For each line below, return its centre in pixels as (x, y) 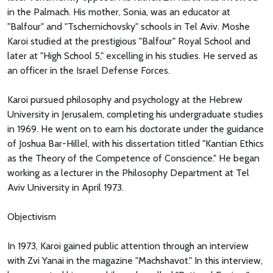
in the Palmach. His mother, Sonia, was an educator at (119, 12)
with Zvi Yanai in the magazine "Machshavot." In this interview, (135, 260)
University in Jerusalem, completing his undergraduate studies (135, 114)
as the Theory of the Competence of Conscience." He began (133, 158)
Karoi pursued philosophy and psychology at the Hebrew (125, 99)
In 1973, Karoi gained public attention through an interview (128, 246)
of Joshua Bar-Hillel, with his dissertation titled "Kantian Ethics (136, 143)
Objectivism (32, 216)
